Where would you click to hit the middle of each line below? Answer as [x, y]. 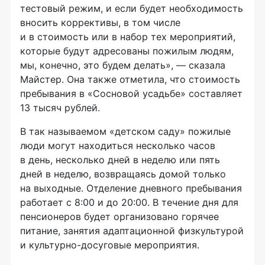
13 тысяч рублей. [60, 108]
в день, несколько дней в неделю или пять [120, 160]
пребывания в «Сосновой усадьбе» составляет [131, 93]
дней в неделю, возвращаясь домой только [123, 174]
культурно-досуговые [80, 245]
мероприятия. [165, 245]
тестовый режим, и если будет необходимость [132, 8]
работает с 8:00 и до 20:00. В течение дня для [129, 202]
